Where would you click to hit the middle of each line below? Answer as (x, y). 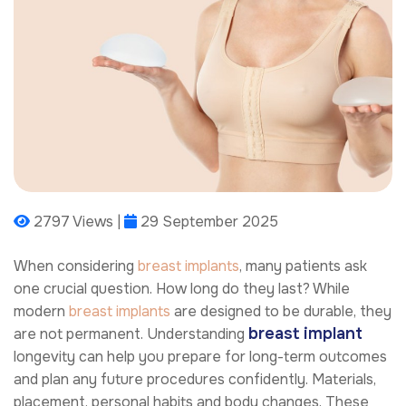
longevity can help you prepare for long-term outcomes (200, 357)
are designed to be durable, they (281, 312)
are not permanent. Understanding (131, 334)
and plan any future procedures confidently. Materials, (195, 380)
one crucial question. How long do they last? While (182, 289)
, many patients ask (303, 266)
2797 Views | (77, 222)
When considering (76, 266)
